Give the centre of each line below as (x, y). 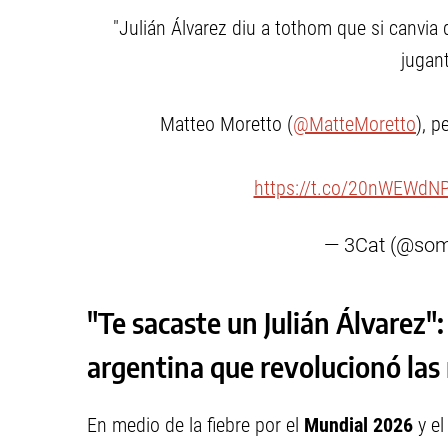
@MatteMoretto (354, 124)
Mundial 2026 (361, 425)
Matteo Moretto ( (226, 124)
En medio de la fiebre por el (195, 425)
